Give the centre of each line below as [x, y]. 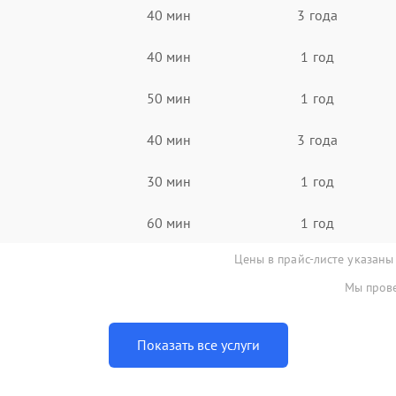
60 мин [169, 222]
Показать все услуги [198, 345]
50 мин [169, 98]
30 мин [169, 181]
